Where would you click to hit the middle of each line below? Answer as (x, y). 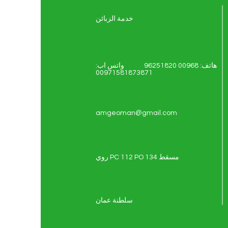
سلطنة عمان (114, 201)
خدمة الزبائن (115, 19)
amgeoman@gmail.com (136, 113)
